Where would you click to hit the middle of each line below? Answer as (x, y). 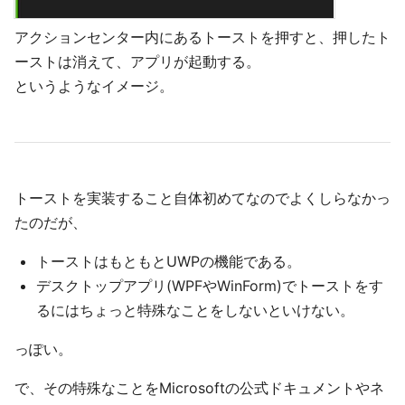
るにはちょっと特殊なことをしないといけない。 (195, 311)
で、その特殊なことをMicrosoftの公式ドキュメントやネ (199, 388)
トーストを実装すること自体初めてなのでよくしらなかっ (202, 198)
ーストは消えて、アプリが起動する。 (137, 62)
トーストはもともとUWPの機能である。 (169, 262)
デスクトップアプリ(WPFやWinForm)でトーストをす (210, 286)
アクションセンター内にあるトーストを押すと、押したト (202, 38)
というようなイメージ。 (94, 86)
